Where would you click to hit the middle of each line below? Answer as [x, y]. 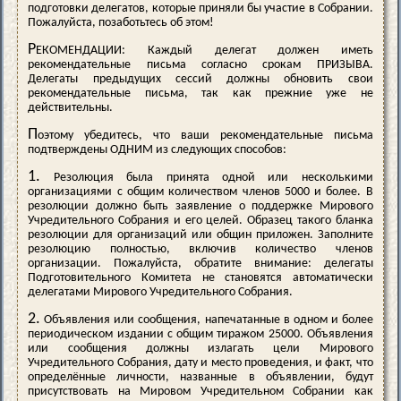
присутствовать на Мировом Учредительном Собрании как [200, 392]
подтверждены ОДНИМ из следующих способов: [158, 149]
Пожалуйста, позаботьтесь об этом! [121, 22]
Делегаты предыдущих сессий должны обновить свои [200, 79]
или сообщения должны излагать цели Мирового [200, 349]
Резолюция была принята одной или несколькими [207, 178]
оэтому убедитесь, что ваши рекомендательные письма [205, 135]
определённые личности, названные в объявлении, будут [200, 378]
